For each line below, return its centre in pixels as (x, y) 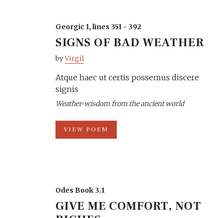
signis (67, 89)
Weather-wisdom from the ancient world (120, 104)
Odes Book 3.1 (80, 190)
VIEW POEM (86, 129)
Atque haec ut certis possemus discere (127, 77)
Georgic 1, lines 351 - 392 (98, 27)
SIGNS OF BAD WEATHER (130, 43)
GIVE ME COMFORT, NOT (129, 206)
